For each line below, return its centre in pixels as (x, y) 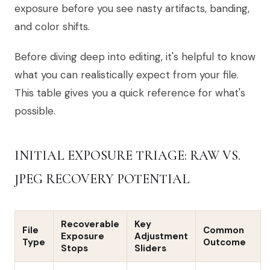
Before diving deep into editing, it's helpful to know (135, 56)
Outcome (224, 242)
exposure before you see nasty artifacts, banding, (132, 8)
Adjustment (161, 236)
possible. (35, 111)
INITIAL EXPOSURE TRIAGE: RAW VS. (127, 155)
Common (224, 230)
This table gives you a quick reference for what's (130, 93)
